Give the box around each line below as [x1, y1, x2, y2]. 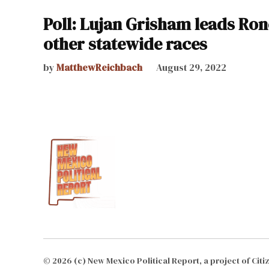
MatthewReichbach [56, 60, 142, 74]
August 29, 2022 [156, 60, 226, 74]
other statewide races [43, 32, 207, 55]
